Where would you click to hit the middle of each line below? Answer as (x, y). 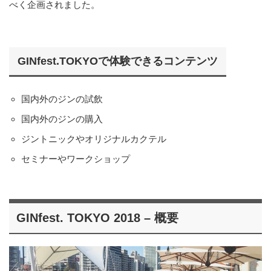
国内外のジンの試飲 (62, 99)
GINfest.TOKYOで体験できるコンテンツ (118, 61)
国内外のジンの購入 (62, 119)
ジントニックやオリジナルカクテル (93, 139)
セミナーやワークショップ (75, 158)
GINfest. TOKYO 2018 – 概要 (97, 217)
